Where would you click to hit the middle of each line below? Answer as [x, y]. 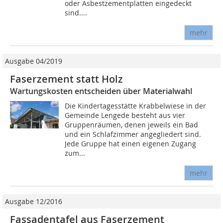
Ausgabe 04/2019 [34, 61]
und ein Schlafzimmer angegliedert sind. [133, 134]
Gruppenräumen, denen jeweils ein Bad [132, 125]
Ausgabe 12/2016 [34, 202]
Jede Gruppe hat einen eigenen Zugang [131, 144]
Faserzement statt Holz [66, 79]
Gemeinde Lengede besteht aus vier [125, 115]
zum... [75, 153]
